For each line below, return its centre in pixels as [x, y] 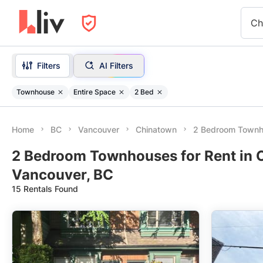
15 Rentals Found [45, 189]
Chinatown [156, 129]
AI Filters [116, 65]
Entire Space [95, 92]
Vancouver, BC [63, 175]
